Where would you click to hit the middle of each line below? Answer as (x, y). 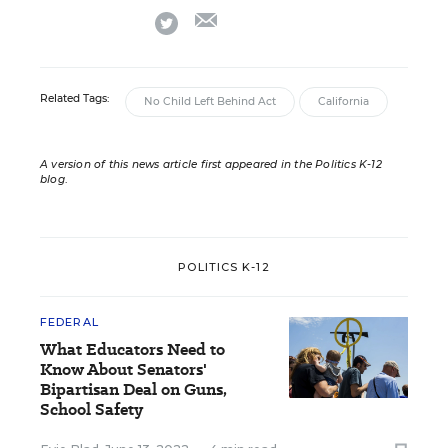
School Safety (91, 409)
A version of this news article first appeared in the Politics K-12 (211, 164)
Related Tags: (74, 98)
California (343, 101)
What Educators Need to (132, 349)
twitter (199, 19)
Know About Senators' (123, 369)
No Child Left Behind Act (210, 101)
